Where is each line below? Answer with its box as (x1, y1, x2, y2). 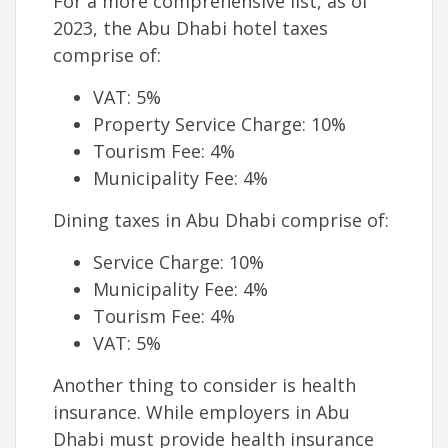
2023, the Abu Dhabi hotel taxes (53, 16, 329, 41)
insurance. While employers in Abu (53, 400, 351, 425)
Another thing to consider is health (53, 373, 357, 398)
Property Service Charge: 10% (93, 112, 347, 137)
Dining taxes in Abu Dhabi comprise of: (53, 208, 390, 233)
